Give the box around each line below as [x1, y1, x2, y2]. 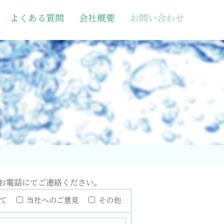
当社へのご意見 [26, 196, 79, 205]
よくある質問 [9, 13, 64, 23]
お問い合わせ [129, 13, 184, 23]
